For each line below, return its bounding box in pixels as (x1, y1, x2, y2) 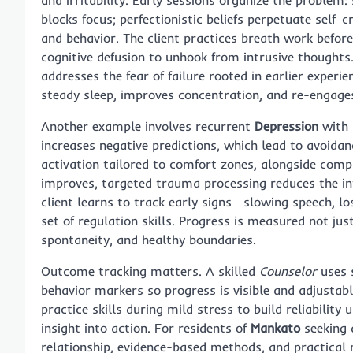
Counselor (259, 262, 317, 279)
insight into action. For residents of (41, 319, 251, 336)
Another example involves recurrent (41, 117, 255, 134)
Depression (255, 117, 318, 134)
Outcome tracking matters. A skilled (41, 262, 259, 279)
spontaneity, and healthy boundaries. (41, 231, 256, 247)
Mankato (251, 319, 300, 336)
